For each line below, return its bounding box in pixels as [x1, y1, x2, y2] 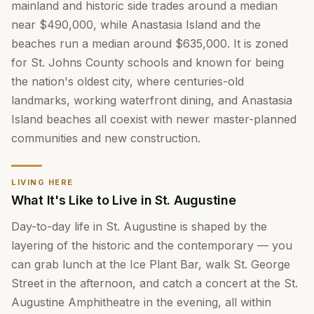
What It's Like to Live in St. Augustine [11, 193, 236, 207]
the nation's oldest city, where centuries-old [11, 74, 244, 88]
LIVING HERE [11, 177, 74, 187]
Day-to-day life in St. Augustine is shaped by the [11, 219, 267, 233]
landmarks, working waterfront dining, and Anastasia [11, 93, 292, 107]
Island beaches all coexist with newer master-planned [11, 112, 296, 126]
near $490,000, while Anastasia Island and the [11, 18, 261, 32]
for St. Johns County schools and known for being [11, 55, 284, 69]
